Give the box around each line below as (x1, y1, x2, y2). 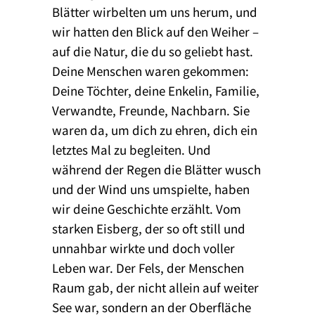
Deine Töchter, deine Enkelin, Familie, (52, 81, 259, 99)
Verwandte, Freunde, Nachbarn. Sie (52, 101, 250, 119)
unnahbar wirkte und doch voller (52, 238, 235, 257)
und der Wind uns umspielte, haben (52, 179, 250, 198)
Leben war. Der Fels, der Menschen (52, 258, 244, 276)
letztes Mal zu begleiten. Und (52, 140, 211, 158)
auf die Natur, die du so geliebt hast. (52, 41, 253, 60)
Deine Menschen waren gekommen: (52, 61, 249, 79)
